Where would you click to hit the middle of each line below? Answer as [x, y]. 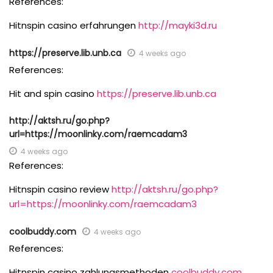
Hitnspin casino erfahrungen [74, 26]
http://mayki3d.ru [178, 26]
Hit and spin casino [53, 94]
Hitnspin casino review [60, 190]
